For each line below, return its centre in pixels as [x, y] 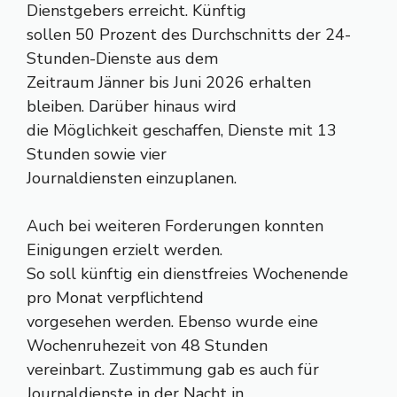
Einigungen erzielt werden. [125, 250]
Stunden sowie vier [97, 154]
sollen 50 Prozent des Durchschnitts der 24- [189, 35]
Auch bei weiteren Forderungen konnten [175, 226]
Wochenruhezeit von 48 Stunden [147, 346]
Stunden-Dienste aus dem [122, 58]
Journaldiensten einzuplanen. [132, 178]
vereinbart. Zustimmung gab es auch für [173, 370]
